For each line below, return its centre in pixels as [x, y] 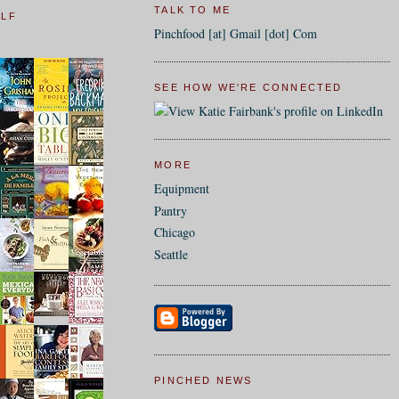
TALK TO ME [193, 9]
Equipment [182, 189]
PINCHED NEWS [204, 381]
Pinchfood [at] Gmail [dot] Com [236, 34]
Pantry [171, 210]
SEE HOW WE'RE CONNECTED [248, 88]
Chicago [175, 232]
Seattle [171, 254]
